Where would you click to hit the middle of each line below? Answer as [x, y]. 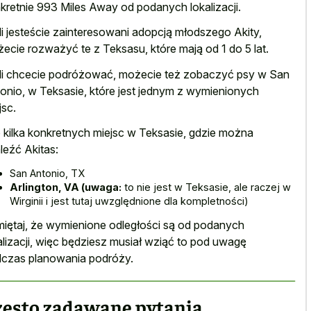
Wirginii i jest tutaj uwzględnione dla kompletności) [129, 201]
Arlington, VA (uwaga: [66, 187]
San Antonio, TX [47, 173]
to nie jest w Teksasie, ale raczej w [206, 187]
